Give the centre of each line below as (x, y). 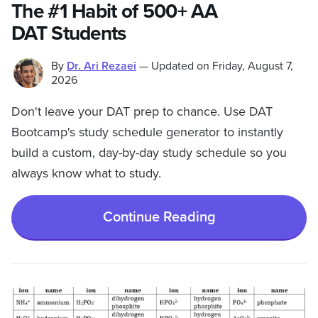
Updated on (180, 66)
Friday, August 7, (253, 66)
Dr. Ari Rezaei (102, 66)
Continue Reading (159, 217)
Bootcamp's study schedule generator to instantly (147, 132)
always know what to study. (86, 173)
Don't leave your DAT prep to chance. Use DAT (142, 111)
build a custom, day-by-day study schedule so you (149, 153)
